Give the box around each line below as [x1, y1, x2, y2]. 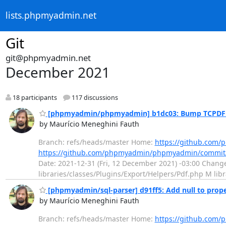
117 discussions [70, 93, 118, 102]
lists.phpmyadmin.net [5, 9, 96, 22]
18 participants [11, 93, 57, 102]
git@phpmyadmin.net [5, 52, 91, 64]
